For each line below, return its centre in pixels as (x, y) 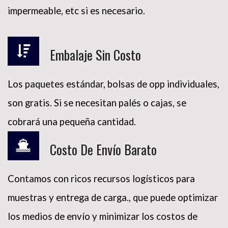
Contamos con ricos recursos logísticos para (101, 183)
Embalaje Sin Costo (95, 60)
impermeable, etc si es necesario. (76, 16)
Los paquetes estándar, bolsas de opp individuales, (113, 89)
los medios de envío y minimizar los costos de (103, 221)
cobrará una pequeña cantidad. (72, 126)
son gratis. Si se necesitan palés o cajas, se (97, 108)
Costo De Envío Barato (103, 154)
